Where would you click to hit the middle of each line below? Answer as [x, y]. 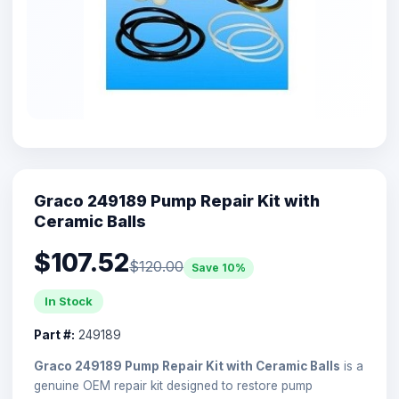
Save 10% [219, 268]
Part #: [54, 334]
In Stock [69, 301]
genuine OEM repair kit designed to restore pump [173, 385]
